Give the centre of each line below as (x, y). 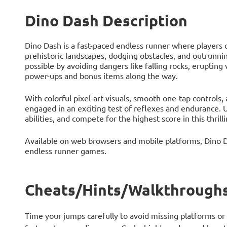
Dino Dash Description (106, 21)
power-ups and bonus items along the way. (101, 76)
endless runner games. (65, 151)
